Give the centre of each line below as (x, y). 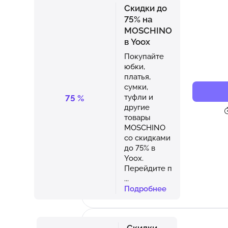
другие (137, 107)
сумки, (136, 87)
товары (137, 117)
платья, (137, 76)
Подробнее (145, 188)
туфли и (138, 97)
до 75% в (139, 148)
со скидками (147, 137)
